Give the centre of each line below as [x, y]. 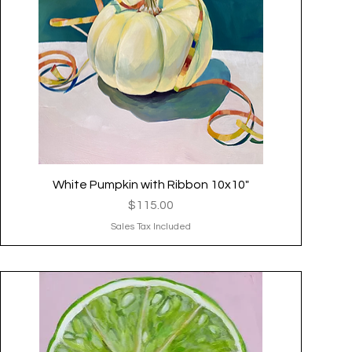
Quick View [151, 183]
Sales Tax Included [150, 226]
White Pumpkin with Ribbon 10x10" [150, 184]
